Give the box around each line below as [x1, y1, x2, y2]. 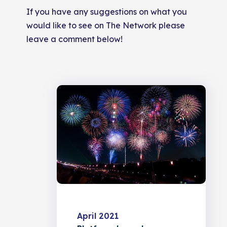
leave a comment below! [26, 34, 123, 44]
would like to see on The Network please [26, 20, 185, 30]
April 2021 [77, 211, 119, 221]
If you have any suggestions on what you [26, 7, 187, 17]
